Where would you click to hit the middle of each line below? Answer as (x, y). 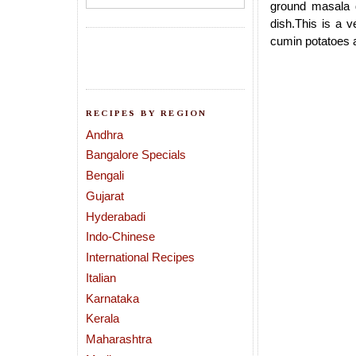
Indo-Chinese (120, 237)
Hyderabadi (116, 216)
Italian (101, 277)
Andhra (104, 134)
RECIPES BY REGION (147, 113)
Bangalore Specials (136, 155)
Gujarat (105, 195)
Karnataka (112, 298)
